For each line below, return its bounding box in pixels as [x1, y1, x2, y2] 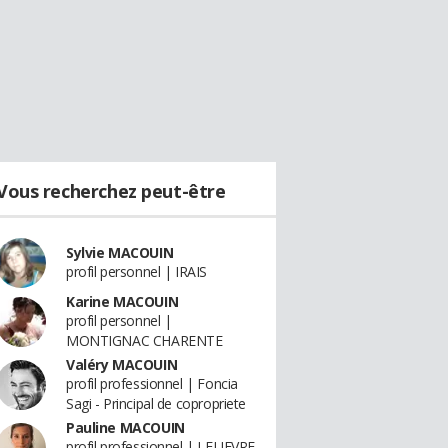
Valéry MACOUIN [66, 355, 178, 374]
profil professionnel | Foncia [66, 374, 238, 393]
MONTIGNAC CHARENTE [66, 331, 223, 350]
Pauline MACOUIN [66, 418, 185, 437]
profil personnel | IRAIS [66, 262, 207, 281]
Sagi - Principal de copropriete [66, 394, 246, 413]
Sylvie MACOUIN [66, 243, 174, 262]
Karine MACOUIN [66, 292, 179, 311]
